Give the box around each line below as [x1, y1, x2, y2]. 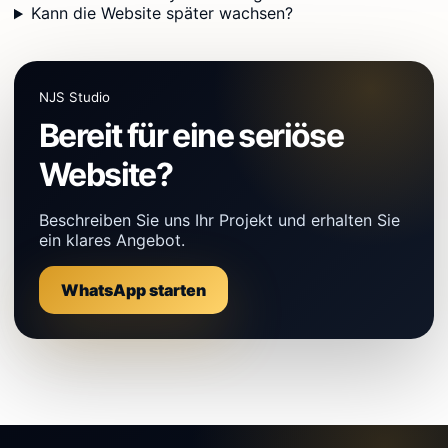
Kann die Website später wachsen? [30, 3, 293, 24]
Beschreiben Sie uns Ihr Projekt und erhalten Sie [39, 210, 400, 231]
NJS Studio [39, 89, 110, 106]
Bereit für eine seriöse [39, 116, 344, 156]
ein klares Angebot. [39, 230, 185, 251]
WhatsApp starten [61, 280, 206, 301]
